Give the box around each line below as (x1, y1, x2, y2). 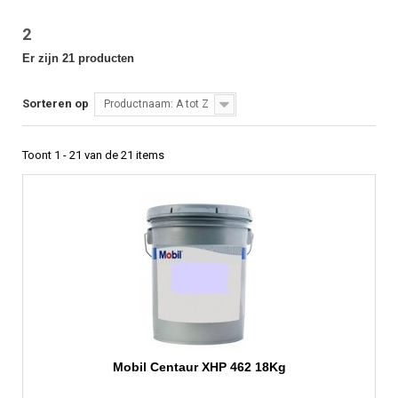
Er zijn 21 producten (22, 52, 134, 66)
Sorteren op (22, 97, 89, 111)
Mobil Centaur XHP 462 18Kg (112, 360, 286, 375)
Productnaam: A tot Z (104, 98, 209, 111)
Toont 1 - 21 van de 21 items (22, 148, 164, 163)
